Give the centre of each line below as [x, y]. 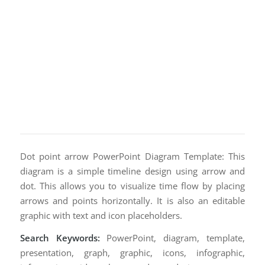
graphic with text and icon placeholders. [101, 215]
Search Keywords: [60, 237]
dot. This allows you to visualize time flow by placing [132, 186]
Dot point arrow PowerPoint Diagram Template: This [132, 156]
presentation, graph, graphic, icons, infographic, [132, 252]
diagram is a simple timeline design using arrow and [132, 171]
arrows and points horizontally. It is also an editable [132, 201]
